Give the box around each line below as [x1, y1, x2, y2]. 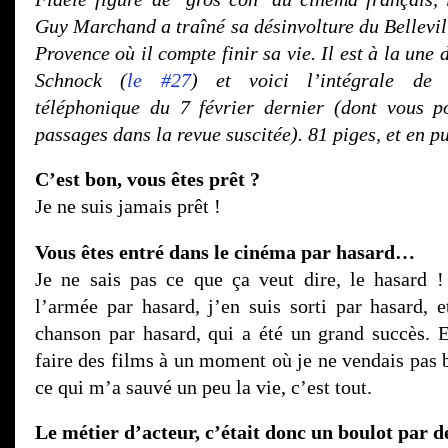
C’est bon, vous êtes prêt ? [35, 168, 260, 191]
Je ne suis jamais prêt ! [35, 195, 221, 218]
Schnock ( [35, 68, 128, 91]
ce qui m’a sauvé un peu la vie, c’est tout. [35, 375, 372, 398]
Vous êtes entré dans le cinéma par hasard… [35, 240, 415, 263]
